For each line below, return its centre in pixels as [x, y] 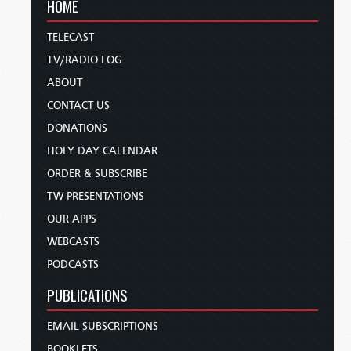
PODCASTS [73, 264]
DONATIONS [77, 128]
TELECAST [71, 37]
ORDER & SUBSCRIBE [97, 173]
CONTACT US [78, 105]
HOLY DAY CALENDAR [102, 150]
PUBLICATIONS [87, 294]
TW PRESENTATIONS [96, 196]
